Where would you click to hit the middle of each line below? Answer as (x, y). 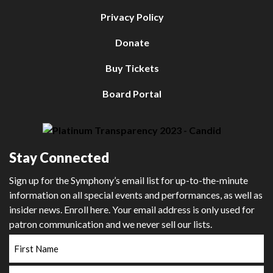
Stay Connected (59, 157)
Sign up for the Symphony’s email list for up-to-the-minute (129, 180)
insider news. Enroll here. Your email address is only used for (132, 209)
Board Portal (132, 94)
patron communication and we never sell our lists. (111, 224)
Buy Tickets (132, 68)
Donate (132, 42)
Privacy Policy (132, 17)
